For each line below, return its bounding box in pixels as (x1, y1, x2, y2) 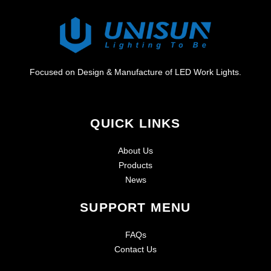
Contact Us (114, 244, 157, 255)
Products (119, 160, 152, 171)
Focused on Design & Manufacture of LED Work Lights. (30, 67, 241, 77)
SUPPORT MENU (80, 200, 191, 215)
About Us (118, 146, 153, 156)
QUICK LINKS (90, 116, 181, 131)
